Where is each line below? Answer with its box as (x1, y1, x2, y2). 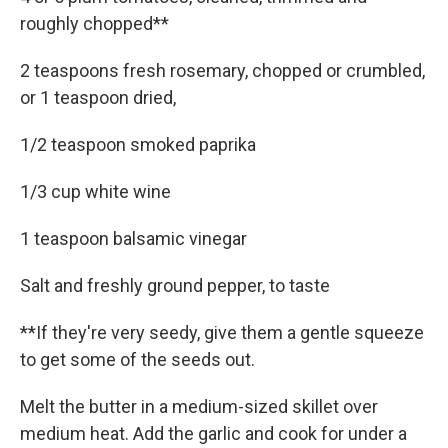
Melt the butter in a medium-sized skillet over (20, 396, 378, 417)
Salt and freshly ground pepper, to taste (20, 275, 330, 296)
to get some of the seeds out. (20, 349, 255, 370)
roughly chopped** (20, 13, 169, 34)
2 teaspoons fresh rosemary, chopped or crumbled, (20, 60, 425, 81)
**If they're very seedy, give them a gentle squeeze (20, 322, 424, 343)
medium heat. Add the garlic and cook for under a (20, 423, 407, 444)
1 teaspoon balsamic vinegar (20, 228, 247, 249)
